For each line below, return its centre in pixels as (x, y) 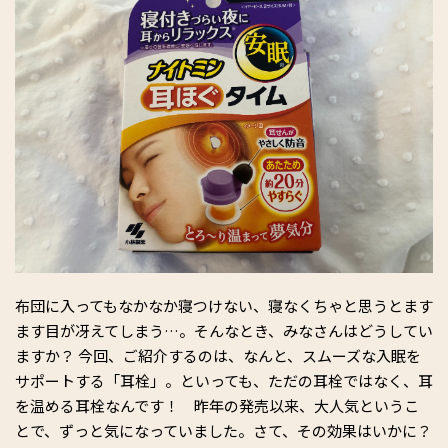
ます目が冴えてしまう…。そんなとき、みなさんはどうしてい (224, 330)
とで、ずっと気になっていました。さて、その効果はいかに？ (223, 430)
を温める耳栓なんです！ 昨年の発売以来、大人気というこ (217, 405)
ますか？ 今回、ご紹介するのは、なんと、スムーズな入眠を (218, 355)
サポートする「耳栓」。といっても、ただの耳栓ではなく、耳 (224, 380)
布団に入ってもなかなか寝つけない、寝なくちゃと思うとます (224, 305)
